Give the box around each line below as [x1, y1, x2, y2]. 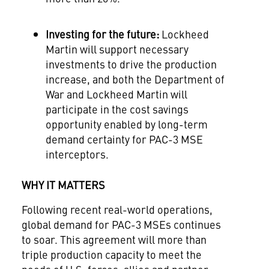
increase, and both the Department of [45, 71, 225, 86]
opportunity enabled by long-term [45, 116, 208, 131]
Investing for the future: [45, 26, 159, 41]
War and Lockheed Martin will [45, 86, 187, 101]
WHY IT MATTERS [21, 177, 105, 192]
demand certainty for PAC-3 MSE [45, 131, 203, 147]
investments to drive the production [45, 56, 217, 71]
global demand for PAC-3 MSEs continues [21, 217, 221, 232]
